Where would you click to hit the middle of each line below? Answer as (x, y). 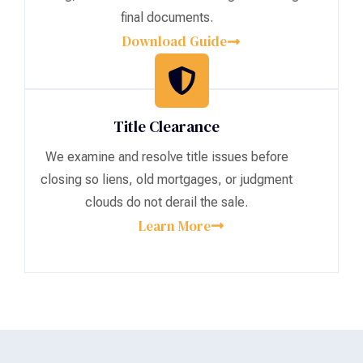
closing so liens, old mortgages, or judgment (167, 179)
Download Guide (175, 42)
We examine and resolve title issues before (167, 156)
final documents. (167, 18)
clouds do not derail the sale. (167, 202)
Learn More (175, 226)
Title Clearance (167, 126)
